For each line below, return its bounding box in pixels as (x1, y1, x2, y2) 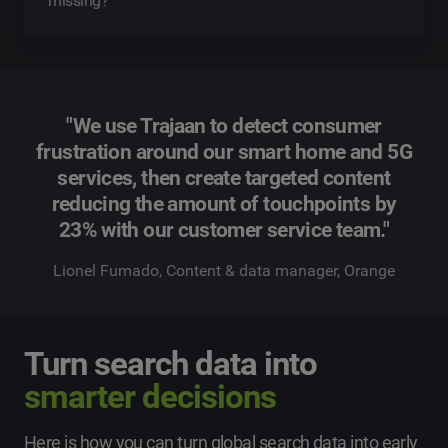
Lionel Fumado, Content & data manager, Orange (53, 261, 395, 281)
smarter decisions (24, 377, 277, 417)
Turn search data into (24, 344, 318, 384)
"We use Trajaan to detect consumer (66, 114, 382, 139)
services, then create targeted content (57, 166, 391, 191)
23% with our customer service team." (58, 218, 390, 243)
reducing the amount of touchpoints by (51, 192, 397, 217)
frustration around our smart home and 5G (36, 140, 412, 165)
